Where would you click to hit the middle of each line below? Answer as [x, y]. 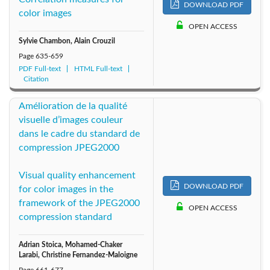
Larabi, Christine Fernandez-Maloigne [78, 255]
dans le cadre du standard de [79, 134]
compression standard [65, 217]
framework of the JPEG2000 [79, 203]
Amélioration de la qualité [73, 106]
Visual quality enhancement [77, 176]
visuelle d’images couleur [71, 120]
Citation [36, 79]
